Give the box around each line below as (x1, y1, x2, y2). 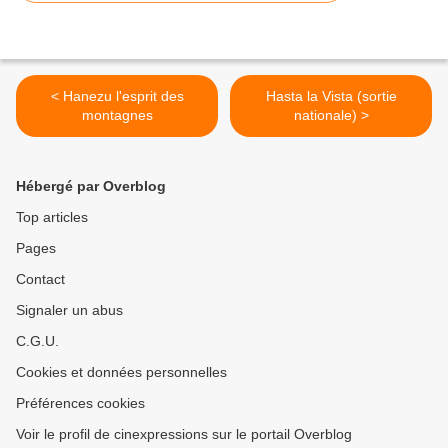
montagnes (81, 107, 153, 124)
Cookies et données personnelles (16, 364, 227, 381)
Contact (16, 271, 65, 288)
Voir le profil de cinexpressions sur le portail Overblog (16, 426, 352, 443)
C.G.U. (16, 333, 59, 350)
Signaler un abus (16, 302, 123, 319)
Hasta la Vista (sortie (265, 88, 397, 105)
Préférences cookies (16, 395, 145, 412)
